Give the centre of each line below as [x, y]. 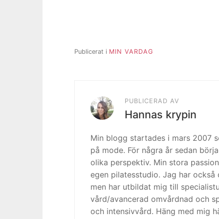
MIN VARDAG [131, 51]
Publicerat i [92, 51]
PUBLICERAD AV [152, 101]
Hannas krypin [161, 114]
